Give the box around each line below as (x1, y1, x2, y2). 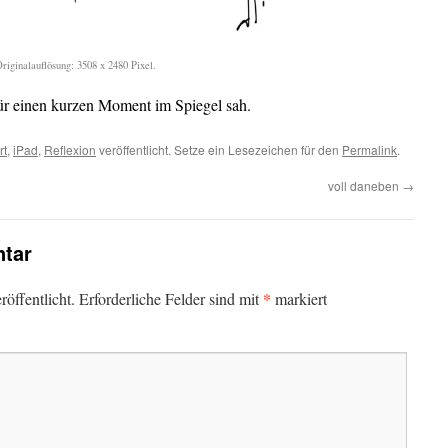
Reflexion (44, 140, 96, 158)
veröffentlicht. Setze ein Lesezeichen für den (96, 140, 342, 158)
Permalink (342, 140, 397, 158)
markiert (271, 287, 327, 309)
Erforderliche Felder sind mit (79, 287, 263, 309)
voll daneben (328, 176, 402, 194)
